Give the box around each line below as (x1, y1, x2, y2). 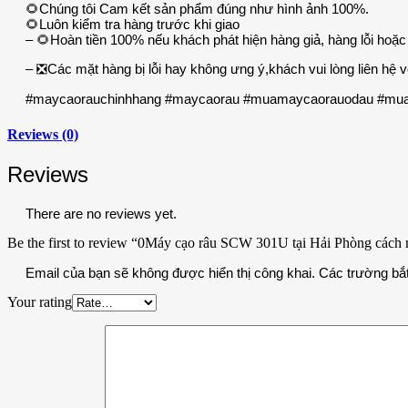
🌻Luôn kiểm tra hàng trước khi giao (25, 16, 240, 33)
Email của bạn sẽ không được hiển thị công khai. (25, 264, 315, 280)
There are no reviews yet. (25, 205, 177, 221)
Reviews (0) (7, 126, 78, 142)
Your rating (7, 293, 72, 310)
